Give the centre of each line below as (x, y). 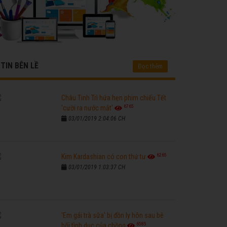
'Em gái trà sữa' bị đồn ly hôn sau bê (112, 215)
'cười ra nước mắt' (87, 108)
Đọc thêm (150, 66)
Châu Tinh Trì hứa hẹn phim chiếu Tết (114, 98)
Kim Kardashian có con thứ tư (104, 157)
